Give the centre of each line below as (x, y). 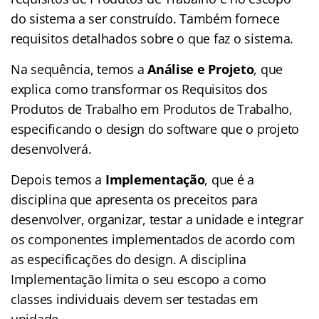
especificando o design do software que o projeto (155, 129)
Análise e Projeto (201, 69)
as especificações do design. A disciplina (129, 259)
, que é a (230, 179)
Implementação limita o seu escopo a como (139, 279)
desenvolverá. (53, 148)
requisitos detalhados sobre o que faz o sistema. (154, 38)
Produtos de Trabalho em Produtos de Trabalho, (152, 109)
